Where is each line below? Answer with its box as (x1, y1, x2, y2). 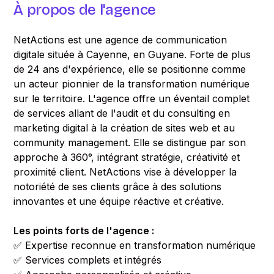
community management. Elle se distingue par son (13, 136, 246, 149)
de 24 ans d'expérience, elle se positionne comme (13, 63, 246, 75)
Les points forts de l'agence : (13, 224, 155, 237)
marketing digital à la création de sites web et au (13, 122, 235, 134)
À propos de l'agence (13, 1, 156, 18)
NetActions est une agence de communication (13, 34, 228, 46)
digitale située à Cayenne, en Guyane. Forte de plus (13, 48, 251, 61)
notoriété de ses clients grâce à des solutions (13, 180, 222, 193)
